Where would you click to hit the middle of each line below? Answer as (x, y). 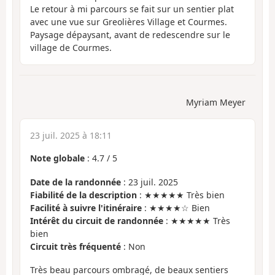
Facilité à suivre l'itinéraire (86, 207)
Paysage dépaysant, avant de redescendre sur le (130, 34)
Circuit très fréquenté (76, 246)
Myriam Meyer (216, 103)
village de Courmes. (71, 47)
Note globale (57, 158)
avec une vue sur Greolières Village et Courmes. (129, 21)
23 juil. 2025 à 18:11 (71, 136)
